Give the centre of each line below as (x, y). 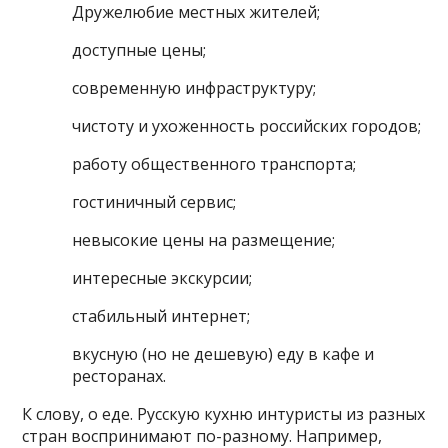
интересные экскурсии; (162, 278)
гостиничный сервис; (154, 202)
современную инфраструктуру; (194, 88)
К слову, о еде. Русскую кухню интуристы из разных (224, 414)
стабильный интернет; (161, 316)
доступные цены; (139, 50)
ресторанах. (119, 376)
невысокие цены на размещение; (204, 240)
